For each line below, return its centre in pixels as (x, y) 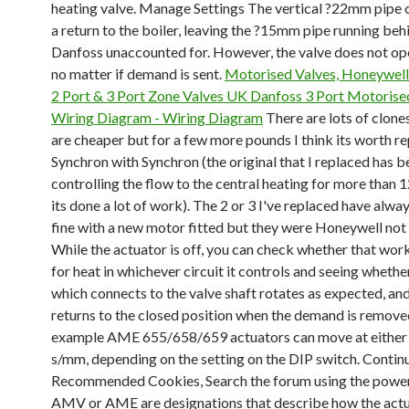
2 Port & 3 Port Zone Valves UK (151, 95)
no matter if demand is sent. (138, 73)
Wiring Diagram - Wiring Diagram (157, 117)
